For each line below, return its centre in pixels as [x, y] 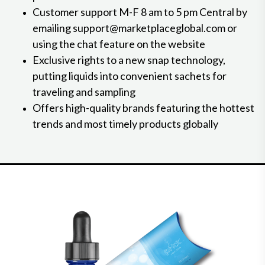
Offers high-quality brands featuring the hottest [143, 107]
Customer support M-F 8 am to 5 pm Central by [140, 12]
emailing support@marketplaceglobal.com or [135, 28]
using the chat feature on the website [119, 43]
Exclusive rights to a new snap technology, [129, 59]
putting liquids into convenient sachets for [130, 75]
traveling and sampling [84, 91]
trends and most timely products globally [125, 123]
